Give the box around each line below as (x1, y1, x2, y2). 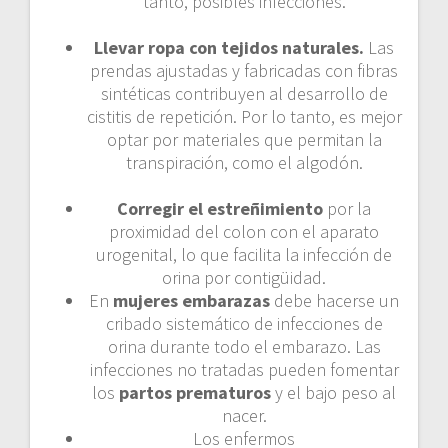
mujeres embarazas (113, 288, 270, 312)
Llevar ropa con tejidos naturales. (94, 35, 364, 59)
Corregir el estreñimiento (117, 196, 323, 220)
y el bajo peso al (271, 380, 396, 404)
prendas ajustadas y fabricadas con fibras (90, 58, 398, 82)
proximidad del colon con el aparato (109, 219, 379, 243)
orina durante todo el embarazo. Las (107, 334, 381, 358)
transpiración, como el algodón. (125, 150, 363, 174)
